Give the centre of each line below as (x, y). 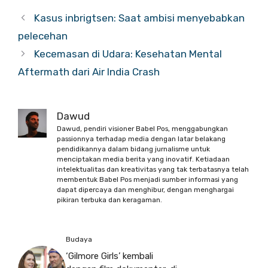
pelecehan (43, 36)
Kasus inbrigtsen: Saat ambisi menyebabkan (140, 18)
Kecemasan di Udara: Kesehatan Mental (128, 54)
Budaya (79, 240)
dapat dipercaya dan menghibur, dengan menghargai (145, 190)
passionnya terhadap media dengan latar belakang (141, 139)
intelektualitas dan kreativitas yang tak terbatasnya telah (153, 169)
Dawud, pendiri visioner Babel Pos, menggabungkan (142, 129)
